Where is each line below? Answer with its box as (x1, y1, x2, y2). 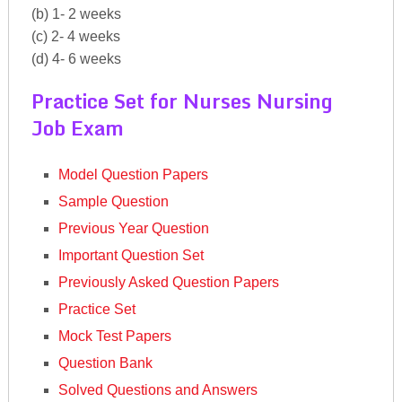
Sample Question (58, 193, 170, 209)
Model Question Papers (58, 166, 209, 182)
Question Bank (58, 354, 153, 371)
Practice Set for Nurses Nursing (31, 84, 333, 117)
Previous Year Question (58, 220, 210, 236)
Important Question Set (58, 247, 205, 263)
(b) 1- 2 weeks (31, 5, 121, 22)
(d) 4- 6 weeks (31, 50, 121, 66)
